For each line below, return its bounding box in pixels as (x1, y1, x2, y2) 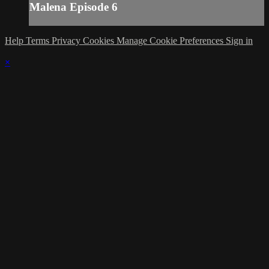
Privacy (52, 35, 83, 46)
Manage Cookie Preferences (116, 35, 226, 46)
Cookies (83, 35, 116, 46)
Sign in (226, 35, 253, 46)
